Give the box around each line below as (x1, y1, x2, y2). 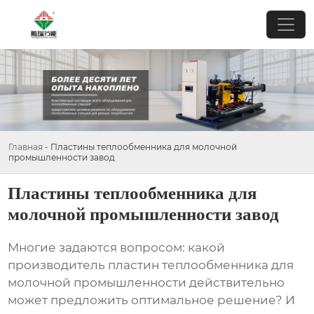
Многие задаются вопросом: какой (8, 240, 226, 255)
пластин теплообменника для (108, 258, 294, 273)
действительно (186, 275, 285, 290)
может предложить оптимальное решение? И (8, 293, 296, 308)
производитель (8, 258, 109, 273)
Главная (8, 141, 43, 152)
